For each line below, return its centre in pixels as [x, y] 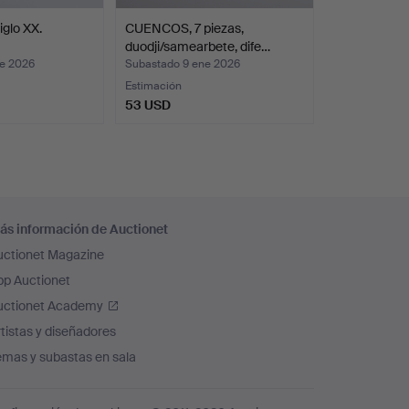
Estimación [154, 85]
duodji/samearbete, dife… [198, 46]
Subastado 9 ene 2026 [183, 63]
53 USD [148, 105]
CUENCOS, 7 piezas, [185, 28]
